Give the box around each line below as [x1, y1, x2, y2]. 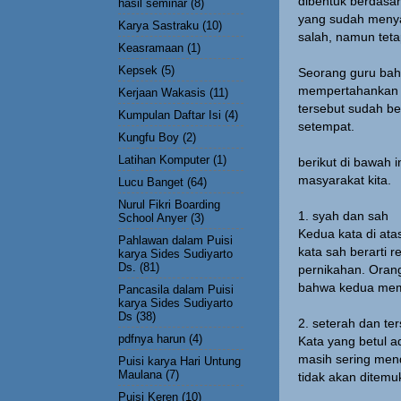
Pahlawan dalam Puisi [118, 233, 233, 247]
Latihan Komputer [118, 152, 209, 166]
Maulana [118, 367, 162, 381]
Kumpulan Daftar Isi [118, 107, 221, 122]
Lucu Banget [118, 175, 183, 189]
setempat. [298, 119, 354, 133]
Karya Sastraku [118, 18, 199, 32]
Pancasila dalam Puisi [118, 282, 234, 296]
